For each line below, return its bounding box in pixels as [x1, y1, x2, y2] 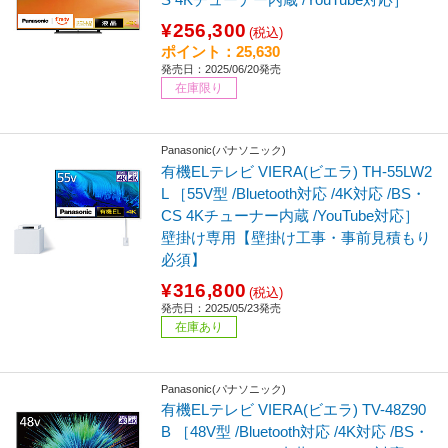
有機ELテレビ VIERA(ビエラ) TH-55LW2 [161, 162, 433, 180]
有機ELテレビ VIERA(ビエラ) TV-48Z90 [161, 401, 427, 419]
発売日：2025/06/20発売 [161, 62, 282, 75]
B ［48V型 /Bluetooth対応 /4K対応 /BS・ [161, 423, 430, 441]
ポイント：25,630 [161, 42, 281, 60]
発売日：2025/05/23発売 [161, 301, 282, 314]
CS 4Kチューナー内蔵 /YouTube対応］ [161, 206, 420, 224]
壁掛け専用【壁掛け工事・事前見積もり [161, 228, 432, 246]
